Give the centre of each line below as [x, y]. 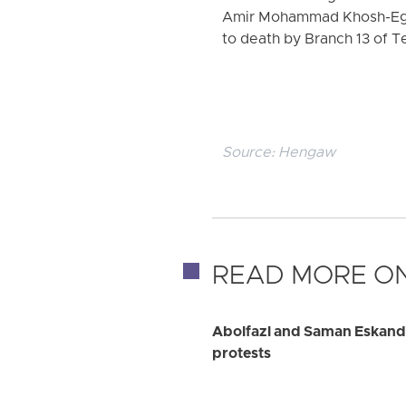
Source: [251, 153]
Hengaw [307, 153]
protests [242, 354]
